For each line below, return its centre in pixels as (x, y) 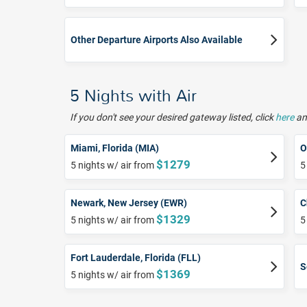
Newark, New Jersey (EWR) (129, 203)
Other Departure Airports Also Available (157, 40)
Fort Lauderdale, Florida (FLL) (136, 258)
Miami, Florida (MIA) (115, 148)
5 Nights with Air (133, 96)
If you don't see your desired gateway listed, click (173, 118)
